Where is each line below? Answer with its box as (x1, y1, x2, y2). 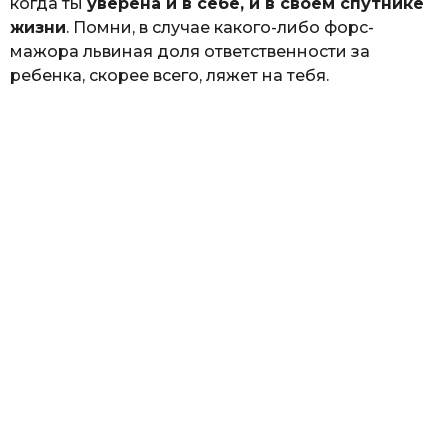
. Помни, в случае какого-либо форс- (66, 17, 374, 37)
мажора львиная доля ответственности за (10, 41, 370, 61)
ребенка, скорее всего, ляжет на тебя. (10, 65, 329, 85)
